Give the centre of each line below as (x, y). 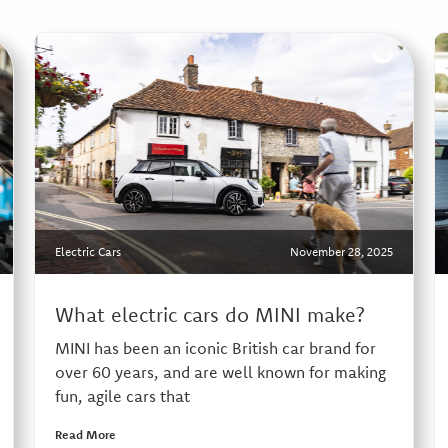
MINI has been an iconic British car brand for (215, 348)
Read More (85, 435)
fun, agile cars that (122, 396)
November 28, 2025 (341, 252)
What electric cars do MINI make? (209, 315)
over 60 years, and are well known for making (220, 372)
